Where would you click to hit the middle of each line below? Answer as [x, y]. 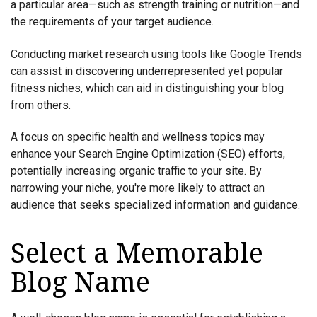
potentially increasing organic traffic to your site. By [136, 171]
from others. [41, 105]
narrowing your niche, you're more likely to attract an [138, 188]
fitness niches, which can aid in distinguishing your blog [147, 88]
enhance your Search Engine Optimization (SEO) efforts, [148, 154]
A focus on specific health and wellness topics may [138, 137]
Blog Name [80, 283]
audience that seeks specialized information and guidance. [155, 205]
